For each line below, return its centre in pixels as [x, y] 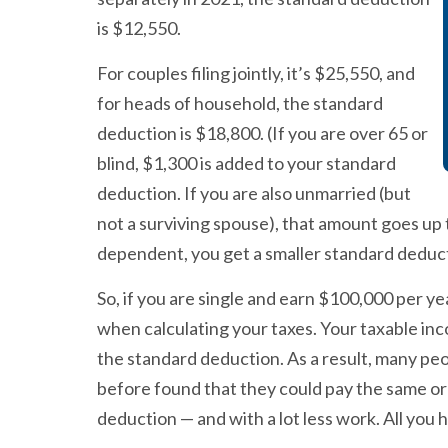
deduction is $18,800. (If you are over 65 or [262, 133]
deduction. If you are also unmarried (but [254, 193]
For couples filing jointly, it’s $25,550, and [256, 73]
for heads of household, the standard [240, 103]
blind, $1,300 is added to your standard [246, 163]
